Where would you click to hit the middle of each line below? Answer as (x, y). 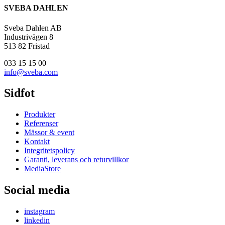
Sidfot (19, 93)
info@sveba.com (31, 72)
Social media (37, 190)
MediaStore (42, 169)
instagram (39, 211)
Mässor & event (49, 133)
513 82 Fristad (27, 46)
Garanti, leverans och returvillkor (76, 160)
